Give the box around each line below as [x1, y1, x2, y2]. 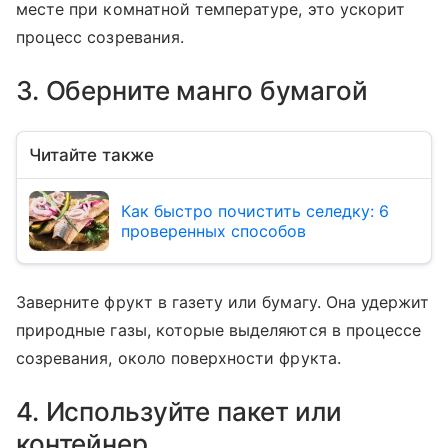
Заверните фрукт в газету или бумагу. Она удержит [16, 292, 430, 313]
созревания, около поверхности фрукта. [16, 348, 346, 369]
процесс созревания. [16, 27, 184, 48]
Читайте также [29, 145, 154, 166]
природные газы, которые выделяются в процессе [16, 320, 422, 341]
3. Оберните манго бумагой [16, 75, 368, 107]
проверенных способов [121, 221, 306, 242]
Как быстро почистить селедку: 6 [121, 201, 389, 222]
